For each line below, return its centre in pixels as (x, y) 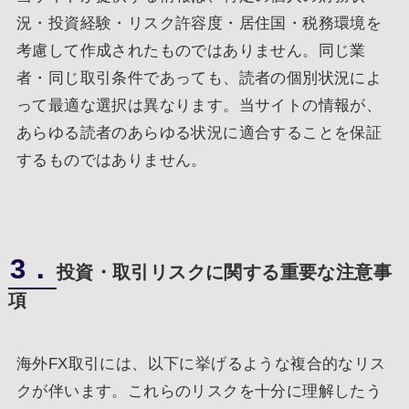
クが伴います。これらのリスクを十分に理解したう (199, 391)
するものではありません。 (111, 160)
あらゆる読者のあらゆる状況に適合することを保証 (199, 132)
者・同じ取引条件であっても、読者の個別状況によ (199, 78)
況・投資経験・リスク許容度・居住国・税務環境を (199, 23)
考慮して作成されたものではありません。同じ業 (191, 50)
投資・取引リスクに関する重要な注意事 (224, 272)
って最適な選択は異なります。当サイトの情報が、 (199, 105)
